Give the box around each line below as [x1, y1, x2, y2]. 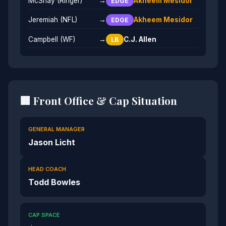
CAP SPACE [28, 211, 60, 219]
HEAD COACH [28, 165, 66, 173]
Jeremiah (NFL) [28, 16, 77, 24]
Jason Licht [28, 137, 75, 148]
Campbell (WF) [28, 35, 75, 43]
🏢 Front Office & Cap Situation [20, 93, 177, 108]
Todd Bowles [28, 177, 80, 188]
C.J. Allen [124, 35, 156, 43]
